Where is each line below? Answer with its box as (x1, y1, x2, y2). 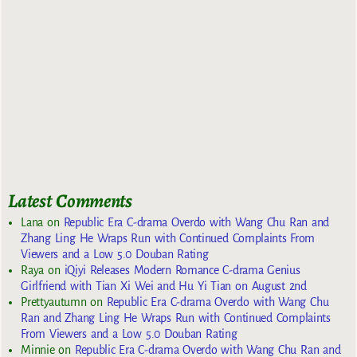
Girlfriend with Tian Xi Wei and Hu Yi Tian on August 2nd (21, 280, 307, 293)
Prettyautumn (21, 296, 87, 309)
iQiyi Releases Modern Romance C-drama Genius (64, 264, 300, 277)
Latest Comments (8, 187, 132, 214)
